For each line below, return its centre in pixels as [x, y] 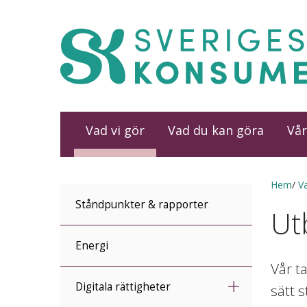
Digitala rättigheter [123, 287]
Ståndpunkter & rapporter [142, 205]
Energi [92, 246]
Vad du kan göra [216, 131]
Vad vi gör [115, 131]
